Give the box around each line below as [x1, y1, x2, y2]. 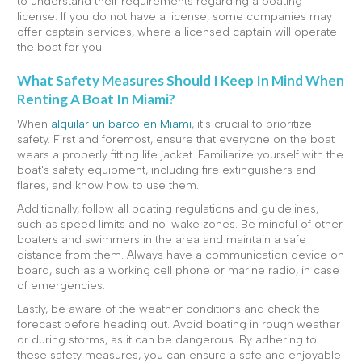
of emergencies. [17, 278, 105, 293]
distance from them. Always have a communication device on [17, 247, 344, 262]
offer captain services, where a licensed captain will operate [17, 24, 337, 39]
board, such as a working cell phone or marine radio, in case [17, 263, 339, 277]
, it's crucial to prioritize [192, 116, 312, 131]
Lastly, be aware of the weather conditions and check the [17, 301, 320, 316]
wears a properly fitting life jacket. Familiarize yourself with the [17, 147, 343, 162]
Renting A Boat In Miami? [17, 90, 175, 107]
